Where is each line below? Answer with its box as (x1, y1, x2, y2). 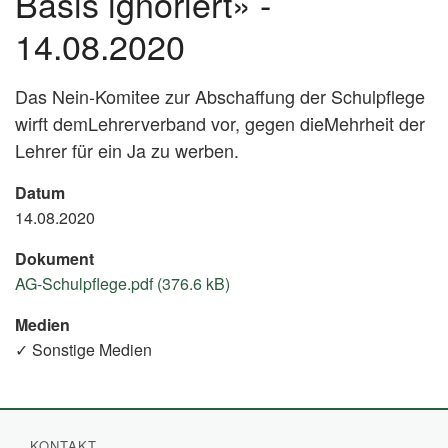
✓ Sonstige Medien (15, 337, 152, 361)
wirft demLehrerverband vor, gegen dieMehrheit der (15, 109, 425, 136)
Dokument (15, 246, 94, 270)
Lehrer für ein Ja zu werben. (15, 136, 239, 163)
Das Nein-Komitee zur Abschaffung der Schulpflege (15, 82, 425, 109)
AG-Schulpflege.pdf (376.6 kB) (15, 271, 230, 295)
